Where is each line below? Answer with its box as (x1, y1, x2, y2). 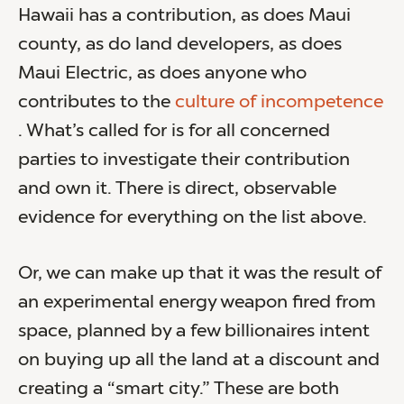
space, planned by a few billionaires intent (18, 322, 370, 341)
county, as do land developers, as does (18, 35, 342, 54)
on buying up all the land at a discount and (18, 351, 380, 370)
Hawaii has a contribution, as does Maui (18, 6, 351, 25)
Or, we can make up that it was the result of (18, 264, 381, 283)
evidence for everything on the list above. (18, 208, 367, 227)
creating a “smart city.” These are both (18, 380, 339, 399)
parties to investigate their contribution (18, 151, 350, 170)
